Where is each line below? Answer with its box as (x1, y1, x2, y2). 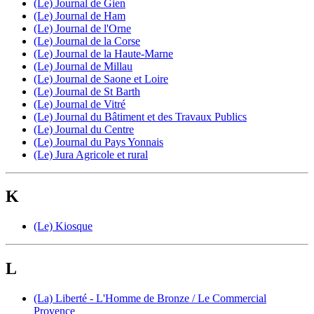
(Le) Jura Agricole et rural (34, 148, 148, 161)
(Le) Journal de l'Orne (34, 22, 131, 34)
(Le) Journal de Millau (34, 60, 132, 72)
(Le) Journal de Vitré (34, 97, 125, 110)
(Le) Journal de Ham (34, 9, 125, 22)
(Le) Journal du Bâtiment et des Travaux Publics (34, 110, 247, 123)
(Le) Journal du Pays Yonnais (34, 135, 163, 148)
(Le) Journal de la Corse (34, 34, 140, 47)
